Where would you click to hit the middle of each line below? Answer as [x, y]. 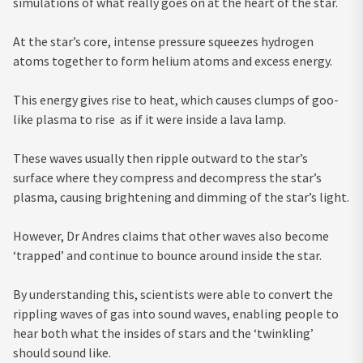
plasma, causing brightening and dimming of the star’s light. [181, 197]
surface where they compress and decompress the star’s [167, 178]
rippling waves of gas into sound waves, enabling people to [176, 314]
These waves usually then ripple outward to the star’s [160, 158]
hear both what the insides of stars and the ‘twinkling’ [163, 333]
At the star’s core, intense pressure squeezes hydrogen [163, 42]
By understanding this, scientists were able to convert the [173, 295]
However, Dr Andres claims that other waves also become [171, 236]
